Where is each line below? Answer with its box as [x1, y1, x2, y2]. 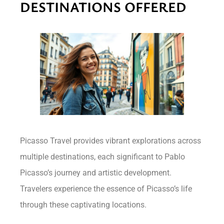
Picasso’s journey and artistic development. [20, 167, 172, 177]
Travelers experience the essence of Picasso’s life [20, 183, 192, 193]
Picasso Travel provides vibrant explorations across [20, 135, 201, 145]
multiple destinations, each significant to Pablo [20, 151, 185, 161]
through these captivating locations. [20, 199, 147, 209]
